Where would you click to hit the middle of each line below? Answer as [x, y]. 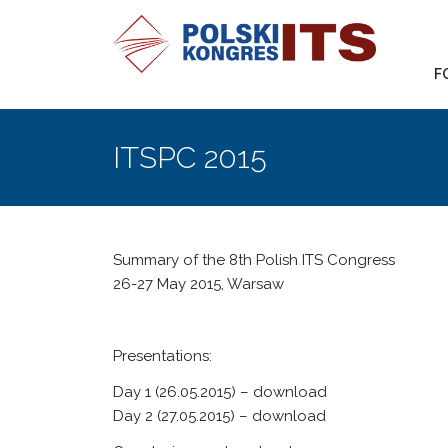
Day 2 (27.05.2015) [174, 416]
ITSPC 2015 [190, 157]
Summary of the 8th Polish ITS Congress [254, 260]
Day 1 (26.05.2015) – [183, 392]
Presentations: [163, 356]
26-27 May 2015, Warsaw [199, 284]
